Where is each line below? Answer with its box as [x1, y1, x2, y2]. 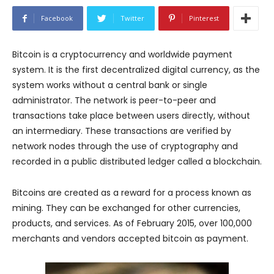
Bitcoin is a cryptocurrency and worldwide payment [12, 48, 232, 61]
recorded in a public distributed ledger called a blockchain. [12, 155, 262, 168]
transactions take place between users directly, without [12, 109, 250, 122]
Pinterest [189, 13, 219, 23]
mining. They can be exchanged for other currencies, [12, 202, 240, 215]
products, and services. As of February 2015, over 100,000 [12, 217, 252, 230]
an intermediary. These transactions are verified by [12, 125, 231, 138]
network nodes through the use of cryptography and [12, 140, 238, 153]
